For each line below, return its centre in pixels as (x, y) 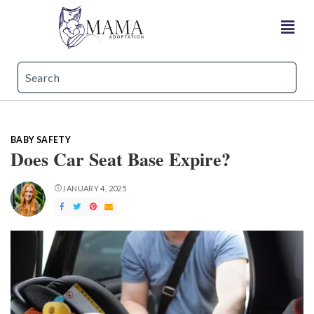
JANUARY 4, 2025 (95, 188)
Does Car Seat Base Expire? (121, 159)
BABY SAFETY (41, 140)
